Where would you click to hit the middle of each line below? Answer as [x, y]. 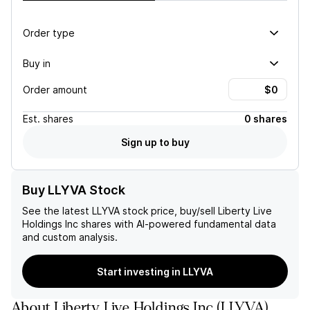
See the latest [57, 211]
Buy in [37, 63]
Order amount [55, 89]
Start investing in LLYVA [155, 271]
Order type [49, 33]
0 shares [266, 119]
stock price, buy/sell [167, 211]
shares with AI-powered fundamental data [177, 224]
